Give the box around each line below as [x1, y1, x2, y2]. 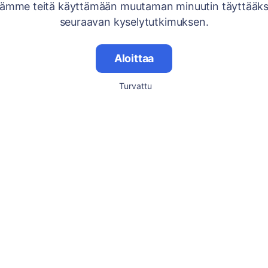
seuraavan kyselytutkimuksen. [59, 16, 209, 28]
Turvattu [118, 81, 152, 91]
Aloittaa [114, 52, 154, 65]
